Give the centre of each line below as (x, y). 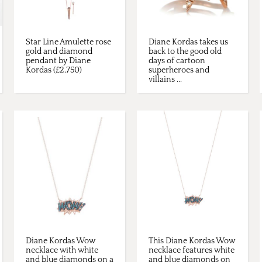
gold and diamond (59, 52)
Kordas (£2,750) (54, 70)
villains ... (165, 80)
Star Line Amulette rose (68, 42)
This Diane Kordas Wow (192, 241)
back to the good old (185, 52)
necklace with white (62, 251)
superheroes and (179, 70)
